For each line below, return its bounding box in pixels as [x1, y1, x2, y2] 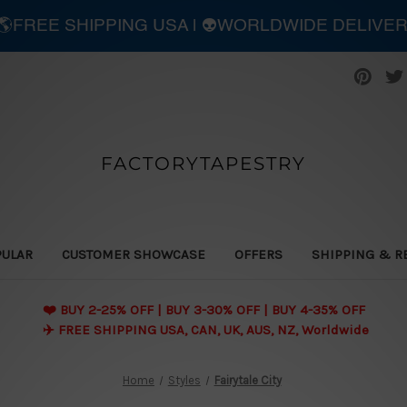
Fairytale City [213, 372, 282, 387]
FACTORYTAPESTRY [100, 152, 306, 174]
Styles [167, 372, 201, 387]
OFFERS [233, 245, 283, 263]
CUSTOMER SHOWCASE [61, 245, 205, 263]
